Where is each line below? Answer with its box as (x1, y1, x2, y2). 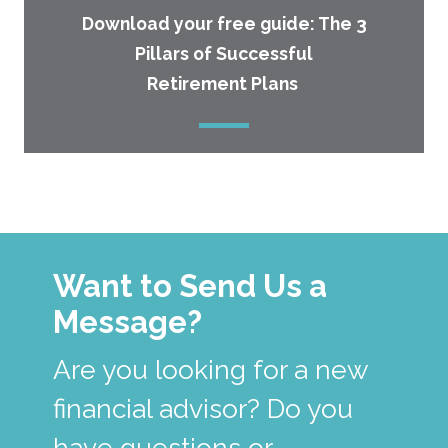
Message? (52, 304, 202, 340)
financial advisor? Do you (52, 393, 353, 424)
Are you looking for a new (52, 354, 367, 385)
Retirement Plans (146, 73, 302, 95)
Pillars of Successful (135, 43, 313, 65)
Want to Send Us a (52, 268, 327, 304)
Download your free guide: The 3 (81, 13, 367, 35)
